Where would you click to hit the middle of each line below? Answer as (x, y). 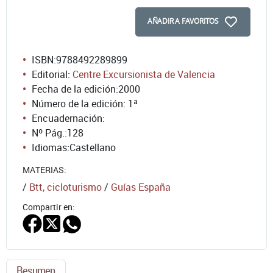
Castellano (93, 147)
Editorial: (52, 74)
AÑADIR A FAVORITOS (183, 21)
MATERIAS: (44, 169)
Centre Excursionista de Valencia (144, 74)
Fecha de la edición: (75, 89)
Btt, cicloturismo (66, 187)
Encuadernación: (68, 118)
